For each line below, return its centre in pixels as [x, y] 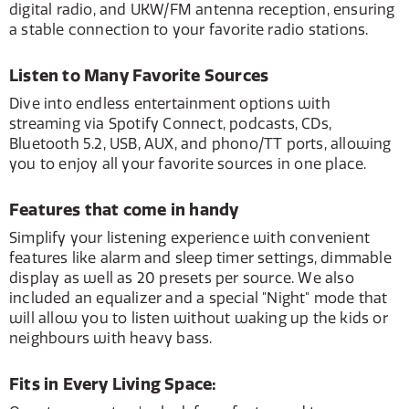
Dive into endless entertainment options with [170, 104]
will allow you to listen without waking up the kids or [199, 318]
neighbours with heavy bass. [111, 338]
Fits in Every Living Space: [113, 384]
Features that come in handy [124, 210]
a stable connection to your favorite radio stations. [189, 30]
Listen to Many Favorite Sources [139, 76]
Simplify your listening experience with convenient [190, 238]
